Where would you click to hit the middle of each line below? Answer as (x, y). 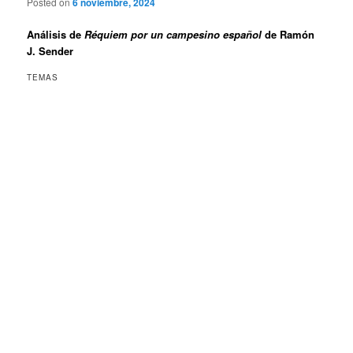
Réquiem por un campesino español (173, 34)
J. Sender (50, 50)
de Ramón (288, 34)
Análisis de (56, 34)
